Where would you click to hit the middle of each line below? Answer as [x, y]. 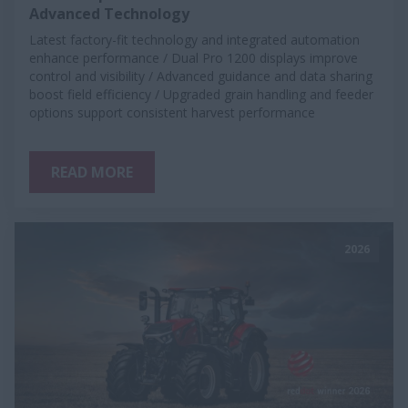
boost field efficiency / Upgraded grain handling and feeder [201, 94]
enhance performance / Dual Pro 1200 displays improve [194, 57]
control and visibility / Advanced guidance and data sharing [201, 76]
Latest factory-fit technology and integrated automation [194, 39]
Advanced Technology [109, 13]
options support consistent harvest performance [172, 112]
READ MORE [92, 172]
